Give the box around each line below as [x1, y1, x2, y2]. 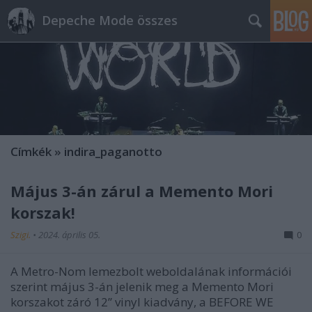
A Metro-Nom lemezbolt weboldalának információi [10, 263, 292, 280]
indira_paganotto [64, 143, 162, 160]
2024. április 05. [38, 228, 100, 242]
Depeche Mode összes [42, 12, 178, 29]
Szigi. [10, 228, 33, 242]
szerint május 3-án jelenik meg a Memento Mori [10, 279, 274, 295]
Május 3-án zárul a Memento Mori [10, 180, 273, 202]
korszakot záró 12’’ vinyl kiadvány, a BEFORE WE [10, 294, 274, 311]
